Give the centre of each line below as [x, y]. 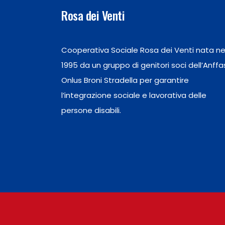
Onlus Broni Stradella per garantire [125, 80]
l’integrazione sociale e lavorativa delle [134, 95]
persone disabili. [91, 110]
